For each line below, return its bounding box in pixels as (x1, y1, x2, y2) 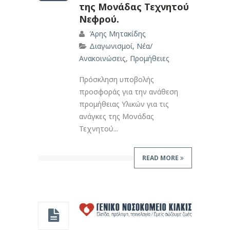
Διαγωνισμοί (89, 41, 132, 51)
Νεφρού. (79, 12, 119, 25)
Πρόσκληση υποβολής (79, 74, 154, 84)
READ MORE (142, 153, 180, 162)
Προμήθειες (130, 53, 169, 63)
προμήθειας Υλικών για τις (79, 99, 169, 109)
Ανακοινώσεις (79, 53, 126, 63)
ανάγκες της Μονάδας (79, 111, 154, 121)
